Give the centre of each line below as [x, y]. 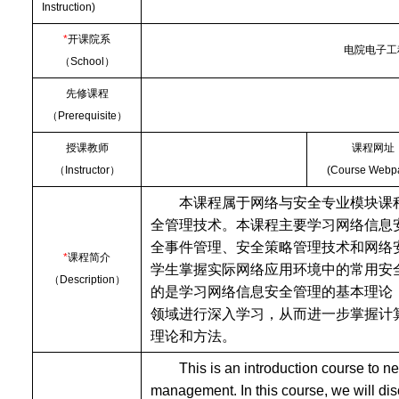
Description [87, 280]
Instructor [87, 170]
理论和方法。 [194, 336]
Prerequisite [87, 116]
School [87, 61]
